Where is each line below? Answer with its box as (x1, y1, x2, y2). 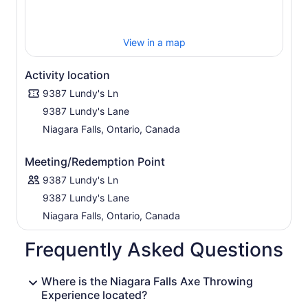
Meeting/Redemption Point (25, 155, 165, 169)
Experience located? (41, 288, 147, 302)
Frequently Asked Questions (25, 238, 283, 262)
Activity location (25, 68, 110, 82)
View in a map (122, 36, 186, 49)
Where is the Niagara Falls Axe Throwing (41, 274, 253, 289)
